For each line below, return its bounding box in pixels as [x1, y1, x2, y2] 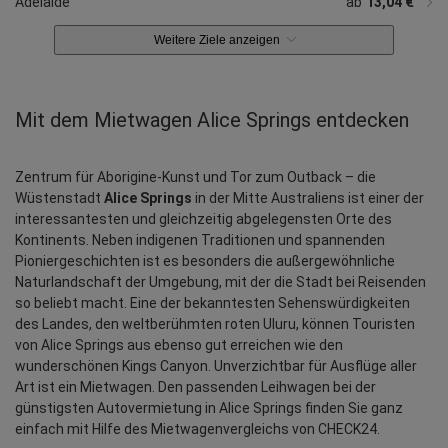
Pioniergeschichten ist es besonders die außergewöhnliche [15, 252, 395, 269]
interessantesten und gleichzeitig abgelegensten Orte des [15, 210, 392, 227]
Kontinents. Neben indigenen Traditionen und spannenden [15, 231, 385, 248]
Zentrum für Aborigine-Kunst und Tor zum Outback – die [15, 168, 376, 185]
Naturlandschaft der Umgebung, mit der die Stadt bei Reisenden [15, 273, 426, 290]
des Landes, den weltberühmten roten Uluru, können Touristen [15, 315, 415, 332]
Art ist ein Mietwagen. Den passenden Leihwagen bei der [15, 378, 376, 395]
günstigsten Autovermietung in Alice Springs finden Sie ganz [15, 399, 403, 416]
